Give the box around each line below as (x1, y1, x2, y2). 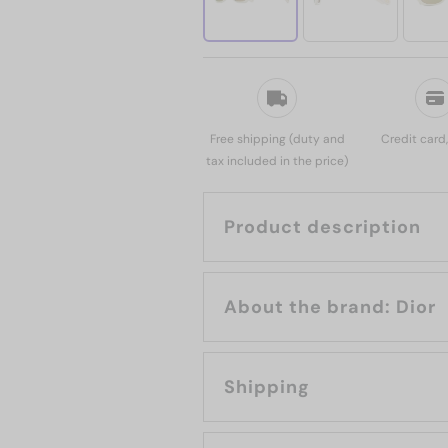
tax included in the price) (206, 153, 348, 169)
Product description (224, 215, 421, 239)
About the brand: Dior (396, 295, 436, 319)
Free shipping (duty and (209, 131, 345, 147)
